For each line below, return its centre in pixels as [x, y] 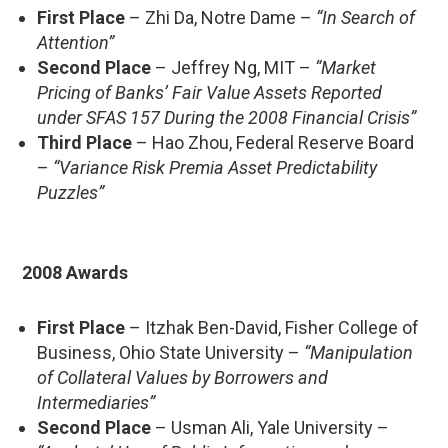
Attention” [75, 42]
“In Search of [365, 17]
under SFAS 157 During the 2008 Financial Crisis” [226, 117]
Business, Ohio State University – [170, 352]
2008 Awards [75, 272]
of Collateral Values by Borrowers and [182, 377]
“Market [345, 67]
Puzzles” [70, 192]
